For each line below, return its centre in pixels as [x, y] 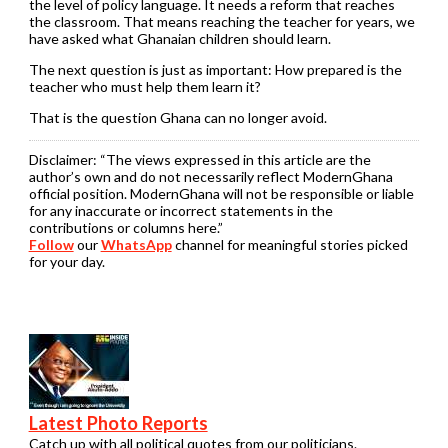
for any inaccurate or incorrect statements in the [180, 210]
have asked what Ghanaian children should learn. [179, 38]
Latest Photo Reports [118, 422]
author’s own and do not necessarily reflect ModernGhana [210, 176]
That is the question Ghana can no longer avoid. [177, 117]
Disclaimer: [64, 159]
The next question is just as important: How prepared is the [215, 69]
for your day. [66, 261]
